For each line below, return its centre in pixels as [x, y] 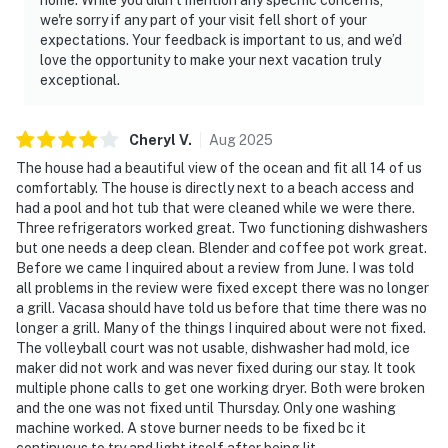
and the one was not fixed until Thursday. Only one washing [206, 407]
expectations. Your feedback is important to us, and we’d [221, 39]
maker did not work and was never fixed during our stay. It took [216, 367]
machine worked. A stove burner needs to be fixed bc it [191, 427]
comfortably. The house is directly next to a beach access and [215, 187]
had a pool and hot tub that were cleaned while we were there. [215, 207]
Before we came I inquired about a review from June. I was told [215, 267]
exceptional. [80, 79]
